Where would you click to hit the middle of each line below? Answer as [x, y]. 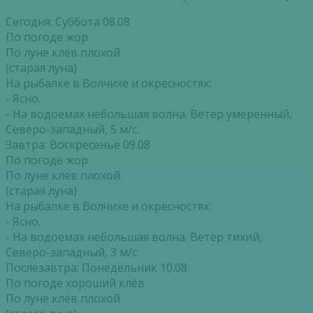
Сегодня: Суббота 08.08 [68, 21]
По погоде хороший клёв [75, 283]
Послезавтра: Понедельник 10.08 [96, 267]
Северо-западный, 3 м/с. [72, 252]
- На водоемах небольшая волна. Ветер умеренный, [149, 114]
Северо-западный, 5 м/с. [72, 129]
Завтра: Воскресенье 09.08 [78, 144]
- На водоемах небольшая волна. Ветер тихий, [134, 236]
